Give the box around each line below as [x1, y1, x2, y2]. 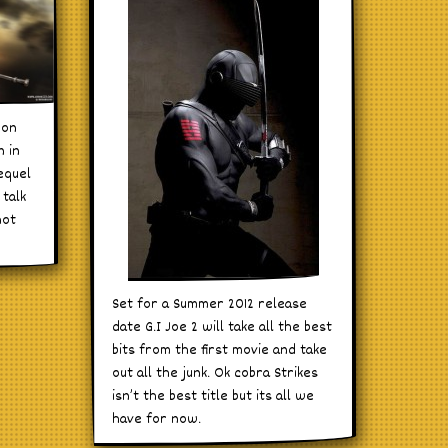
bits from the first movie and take [112, 338, 328, 362]
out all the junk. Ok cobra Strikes [112, 361, 319, 385]
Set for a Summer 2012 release [112, 292, 308, 316]
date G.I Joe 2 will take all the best [112, 315, 333, 339]
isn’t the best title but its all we [112, 384, 315, 408]
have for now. [112, 407, 202, 431]
